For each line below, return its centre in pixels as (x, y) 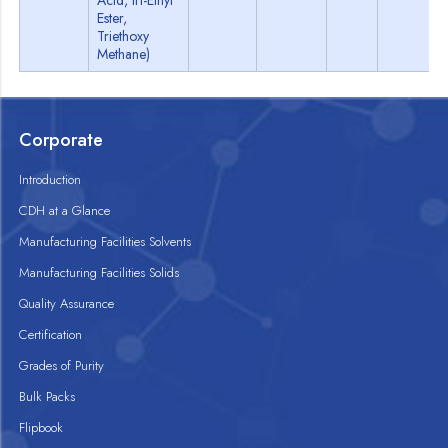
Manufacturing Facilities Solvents (105, 241)
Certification (51, 334)
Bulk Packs (47, 396)
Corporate (61, 140)
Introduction (50, 179)
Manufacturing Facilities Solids (99, 272)
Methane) (124, 54)
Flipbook (41, 427)
